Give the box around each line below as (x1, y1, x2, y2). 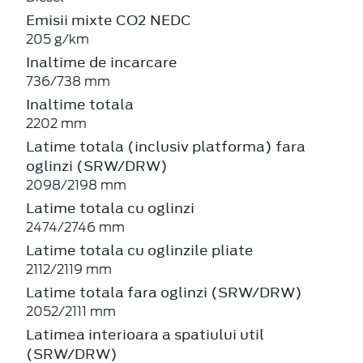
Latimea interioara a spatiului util (26, 324, 264, 344)
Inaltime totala (26, 94, 134, 114)
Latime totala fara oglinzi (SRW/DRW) (26, 282, 302, 302)
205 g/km (26, 31, 89, 47)
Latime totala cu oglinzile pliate (26, 240, 254, 260)
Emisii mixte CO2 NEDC (26, 10, 191, 30)
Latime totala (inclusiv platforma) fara (26, 136, 305, 156)
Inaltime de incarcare (26, 52, 177, 72)
